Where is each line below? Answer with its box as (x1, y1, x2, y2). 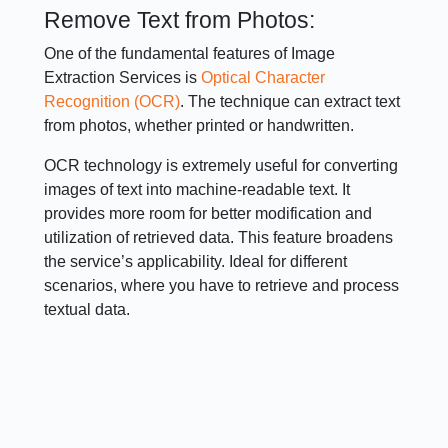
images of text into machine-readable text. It (44, 181, 351, 199)
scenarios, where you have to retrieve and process (44, 277, 400, 295)
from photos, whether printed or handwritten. (44, 117, 355, 135)
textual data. (44, 301, 131, 319)
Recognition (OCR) (44, 93, 181, 111)
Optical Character (201, 69, 326, 87)
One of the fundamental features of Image (44, 45, 336, 63)
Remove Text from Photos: (44, 7, 316, 34)
